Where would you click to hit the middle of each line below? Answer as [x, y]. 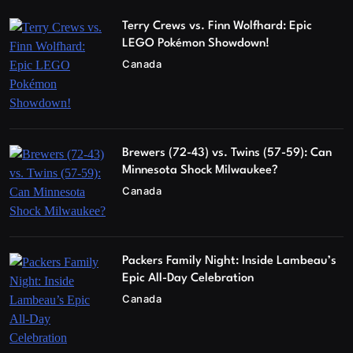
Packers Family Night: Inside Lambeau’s [230, 262]
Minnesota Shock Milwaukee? [201, 171]
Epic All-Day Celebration [188, 279]
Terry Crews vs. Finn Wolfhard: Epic [217, 27]
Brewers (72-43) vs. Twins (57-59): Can [227, 154]
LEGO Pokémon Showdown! [196, 44]
